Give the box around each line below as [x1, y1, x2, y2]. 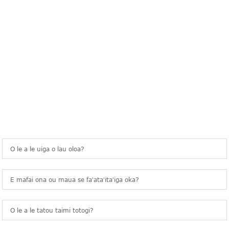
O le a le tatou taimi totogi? [10, 207, 94, 214]
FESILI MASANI [12, 24, 100, 35]
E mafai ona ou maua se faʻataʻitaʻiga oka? [10, 176, 140, 184]
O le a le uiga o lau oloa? [10, 145, 85, 153]
